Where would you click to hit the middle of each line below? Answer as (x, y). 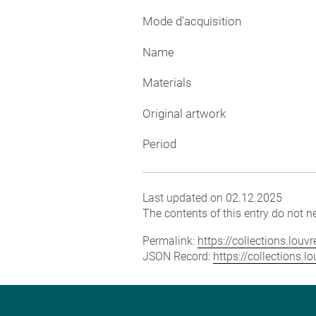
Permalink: (170, 241)
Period (159, 144)
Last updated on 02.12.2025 (212, 198)
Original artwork (184, 113)
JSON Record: (178, 257)
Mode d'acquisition (192, 22)
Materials (167, 83)
